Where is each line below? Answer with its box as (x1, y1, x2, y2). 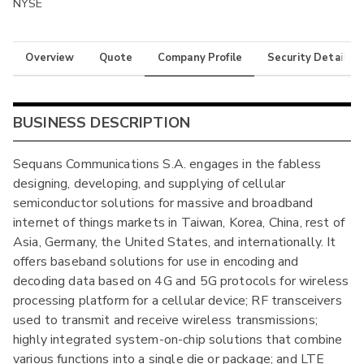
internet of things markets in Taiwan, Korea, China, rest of (13, 214, 344, 232)
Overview (25, 50, 75, 66)
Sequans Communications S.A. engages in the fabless (13, 155, 322, 174)
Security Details (266, 50, 353, 66)
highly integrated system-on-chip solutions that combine (13, 331, 343, 349)
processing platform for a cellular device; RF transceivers (13, 292, 342, 310)
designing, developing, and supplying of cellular (13, 175, 286, 193)
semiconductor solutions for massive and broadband (13, 194, 314, 213)
